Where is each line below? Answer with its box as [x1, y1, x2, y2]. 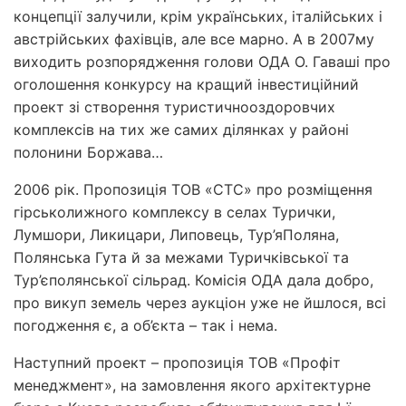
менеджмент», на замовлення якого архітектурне [14, 375, 371, 394]
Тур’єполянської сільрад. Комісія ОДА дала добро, [14, 270, 373, 289]
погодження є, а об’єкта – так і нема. [14, 315, 277, 334]
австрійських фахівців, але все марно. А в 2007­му [14, 29, 374, 48]
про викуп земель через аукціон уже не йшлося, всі [14, 293, 386, 312]
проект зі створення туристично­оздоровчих [14, 97, 335, 116]
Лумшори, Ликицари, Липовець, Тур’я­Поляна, [14, 225, 339, 244]
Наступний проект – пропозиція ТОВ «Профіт [14, 353, 341, 372]
